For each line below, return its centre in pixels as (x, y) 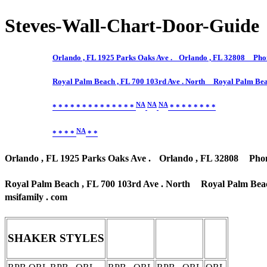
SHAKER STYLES (56, 238)
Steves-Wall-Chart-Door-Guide (132, 26)
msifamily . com (36, 197)
